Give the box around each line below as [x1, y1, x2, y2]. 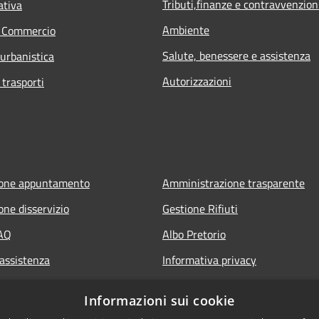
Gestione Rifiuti [162, 199, 238, 217]
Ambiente [162, 21, 209, 38]
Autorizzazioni [162, 72, 231, 90]
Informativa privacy [162, 251, 256, 268]
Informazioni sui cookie [84, 292, 235, 309]
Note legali [162, 276, 214, 294]
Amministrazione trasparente [162, 174, 305, 192]
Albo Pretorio [162, 225, 226, 243]
